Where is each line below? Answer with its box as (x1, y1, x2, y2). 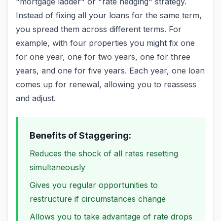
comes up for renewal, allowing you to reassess (16, 79, 196, 89)
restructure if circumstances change (30, 194, 166, 204)
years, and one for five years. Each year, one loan (16, 66, 205, 75)
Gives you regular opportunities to (30, 180, 158, 190)
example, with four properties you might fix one (16, 38, 195, 48)
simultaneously (30, 162, 85, 172)
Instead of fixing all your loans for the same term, (16, 10, 202, 20)
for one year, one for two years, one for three (16, 52, 190, 62)
